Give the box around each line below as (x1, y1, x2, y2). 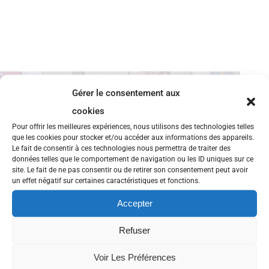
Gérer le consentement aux (72, 87, 180, 98)
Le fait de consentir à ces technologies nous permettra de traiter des (12, 144, 231, 152)
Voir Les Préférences (93, 252, 176, 262)
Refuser (119, 225, 150, 235)
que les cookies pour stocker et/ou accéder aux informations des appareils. (12, 133, 254, 141)
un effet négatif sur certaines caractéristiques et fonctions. (12, 176, 200, 184)
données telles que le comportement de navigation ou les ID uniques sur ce (12, 154, 253, 163)
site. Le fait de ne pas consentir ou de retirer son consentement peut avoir (12, 165, 248, 174)
